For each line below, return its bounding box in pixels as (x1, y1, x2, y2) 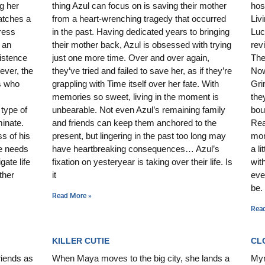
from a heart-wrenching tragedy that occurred (52, 13, 226, 24)
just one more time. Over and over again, (52, 52, 209, 63)
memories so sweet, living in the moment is (52, 91, 219, 102)
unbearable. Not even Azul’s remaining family (52, 104, 225, 115)
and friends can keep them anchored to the (52, 117, 216, 128)
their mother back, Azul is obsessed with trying (52, 39, 231, 50)
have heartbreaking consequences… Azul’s (52, 143, 219, 154)
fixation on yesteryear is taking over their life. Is (52, 156, 232, 167)
